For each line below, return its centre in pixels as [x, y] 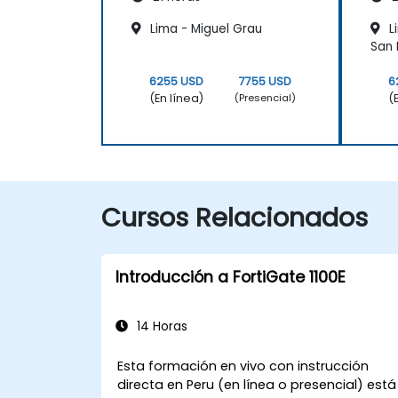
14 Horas [160, 326]
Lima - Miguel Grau [204, 28]
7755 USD [266, 81]
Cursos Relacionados [235, 217]
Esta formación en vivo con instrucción [243, 366]
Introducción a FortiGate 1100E [231, 277]
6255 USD [176, 81]
